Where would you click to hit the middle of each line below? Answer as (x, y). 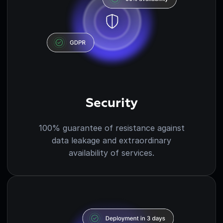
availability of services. (111, 153)
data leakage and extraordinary (111, 140)
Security (111, 103)
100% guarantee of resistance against (111, 128)
